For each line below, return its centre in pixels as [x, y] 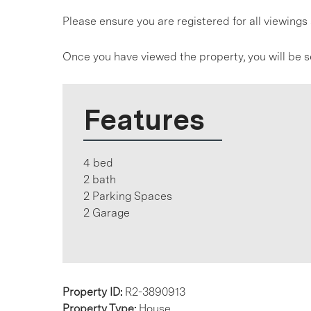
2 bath [100, 179]
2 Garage [107, 213]
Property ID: [94, 292]
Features [144, 119]
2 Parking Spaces [128, 196]
